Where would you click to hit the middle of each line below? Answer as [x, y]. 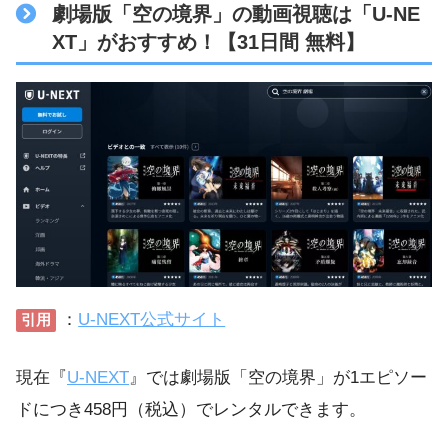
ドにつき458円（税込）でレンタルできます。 [191, 409]
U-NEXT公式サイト [152, 320]
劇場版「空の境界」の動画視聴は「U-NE [236, 13]
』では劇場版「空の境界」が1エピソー [278, 377]
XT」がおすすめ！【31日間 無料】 [209, 41]
